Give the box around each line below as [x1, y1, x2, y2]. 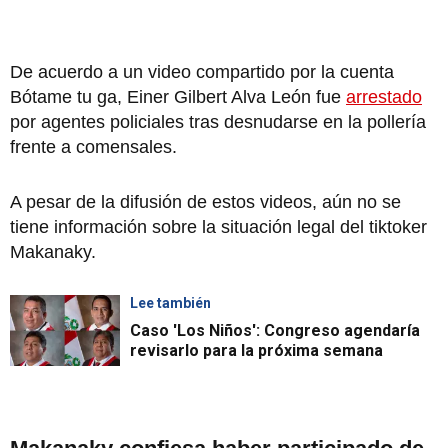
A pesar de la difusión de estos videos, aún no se [10, 192, 401, 213]
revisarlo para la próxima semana [130, 341, 383, 361]
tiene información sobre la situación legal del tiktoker [10, 217, 427, 238]
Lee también [130, 295, 211, 312]
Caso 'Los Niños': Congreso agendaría [130, 321, 420, 341]
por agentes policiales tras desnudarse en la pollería [10, 112, 426, 133]
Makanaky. [10, 242, 96, 263]
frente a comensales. [10, 137, 182, 158]
